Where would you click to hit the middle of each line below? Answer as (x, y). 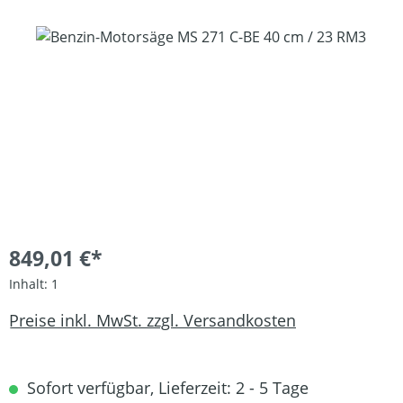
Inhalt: (30, 284)
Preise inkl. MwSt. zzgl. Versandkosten (152, 320)
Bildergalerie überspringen (99, 36)
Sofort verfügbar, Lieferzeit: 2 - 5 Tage (166, 388)
